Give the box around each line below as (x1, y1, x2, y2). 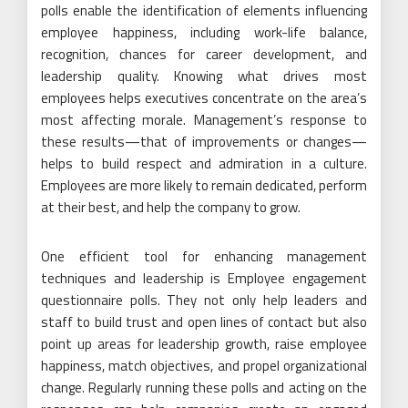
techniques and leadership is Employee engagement (41, 268, 367, 290)
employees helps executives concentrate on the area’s (41, 87, 367, 109)
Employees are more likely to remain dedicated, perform (41, 175, 367, 197)
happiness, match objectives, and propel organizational (41, 355, 367, 377)
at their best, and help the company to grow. (41, 197, 301, 219)
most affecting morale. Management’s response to (41, 109, 367, 131)
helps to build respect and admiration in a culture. (41, 153, 367, 175)
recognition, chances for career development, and (41, 44, 367, 66)
